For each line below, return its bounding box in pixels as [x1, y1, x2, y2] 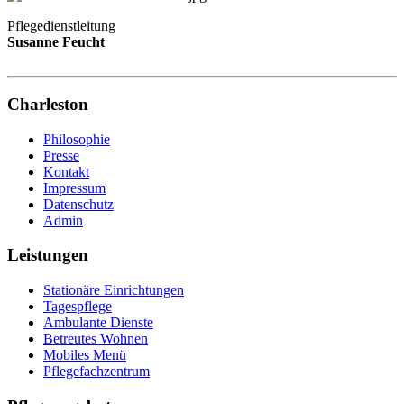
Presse [43, 147, 79, 163]
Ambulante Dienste [43, 315, 153, 331]
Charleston [7, 95, 88, 115]
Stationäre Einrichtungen [43, 282, 184, 298]
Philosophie [43, 131, 110, 147]
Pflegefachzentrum [43, 363, 150, 380]
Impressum [43, 179, 106, 196]
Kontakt [43, 163, 89, 179]
